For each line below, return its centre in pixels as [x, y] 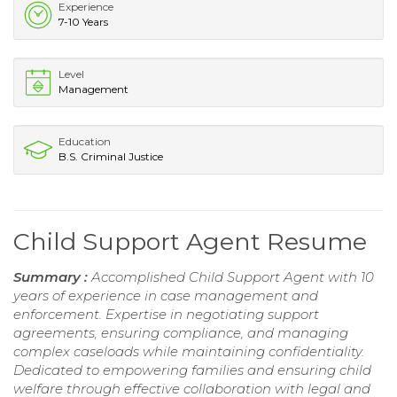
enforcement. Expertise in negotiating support [166, 314]
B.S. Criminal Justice [111, 156]
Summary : [52, 276]
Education [85, 141]
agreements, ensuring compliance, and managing [181, 332]
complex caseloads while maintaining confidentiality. [189, 351]
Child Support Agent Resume [190, 241]
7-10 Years [83, 21]
